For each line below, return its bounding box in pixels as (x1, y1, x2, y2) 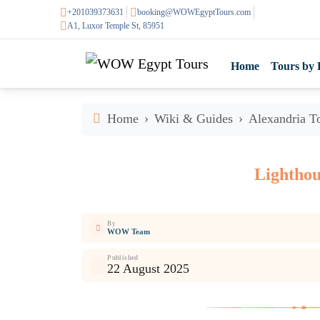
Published (107, 254, 139, 261)
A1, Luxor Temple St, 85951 (67, 21, 164, 31)
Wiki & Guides (154, 111, 233, 126)
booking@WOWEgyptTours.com (137, 7, 251, 17)
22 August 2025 (107, 261, 190, 276)
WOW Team (107, 226, 151, 236)
